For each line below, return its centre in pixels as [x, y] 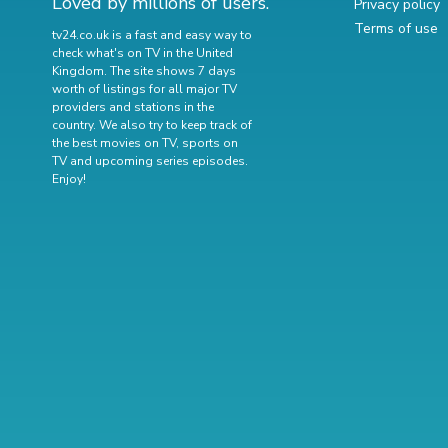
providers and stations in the [133, 107]
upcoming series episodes [170, 161]
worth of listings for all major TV [144, 89]
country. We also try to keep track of [152, 125]
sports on [210, 143]
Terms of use [396, 28]
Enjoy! [69, 179]
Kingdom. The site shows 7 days [144, 71]
